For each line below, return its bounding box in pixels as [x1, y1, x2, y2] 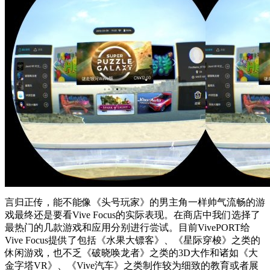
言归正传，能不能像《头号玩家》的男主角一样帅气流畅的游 [5, 196, 265, 207]
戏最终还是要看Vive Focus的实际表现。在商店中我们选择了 [5, 209, 260, 220]
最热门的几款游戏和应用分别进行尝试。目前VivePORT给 [5, 222, 250, 233]
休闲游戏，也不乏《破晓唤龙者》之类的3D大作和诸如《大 [5, 247, 258, 258]
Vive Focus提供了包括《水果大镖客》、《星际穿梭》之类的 [5, 234, 260, 245]
